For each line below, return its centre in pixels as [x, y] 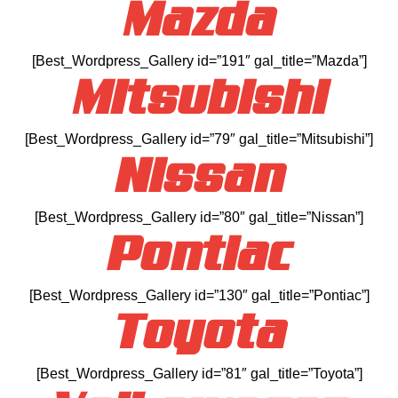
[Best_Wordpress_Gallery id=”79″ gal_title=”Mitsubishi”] [199, 139]
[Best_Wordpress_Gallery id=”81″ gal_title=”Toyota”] [199, 373]
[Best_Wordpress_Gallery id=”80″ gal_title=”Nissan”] [199, 217]
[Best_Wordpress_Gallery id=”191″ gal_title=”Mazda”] [199, 60]
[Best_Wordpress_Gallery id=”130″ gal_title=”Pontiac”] [199, 295]
